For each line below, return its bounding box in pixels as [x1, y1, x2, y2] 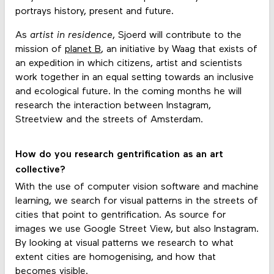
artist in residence [29, 31, 113, 41]
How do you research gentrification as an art [15, 149, 223, 160]
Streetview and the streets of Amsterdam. [15, 115, 203, 125]
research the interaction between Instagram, [15, 101, 211, 111]
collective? [15, 165, 65, 175]
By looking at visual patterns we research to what [15, 238, 234, 248]
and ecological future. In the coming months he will [15, 87, 242, 97]
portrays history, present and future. [15, 6, 174, 17]
